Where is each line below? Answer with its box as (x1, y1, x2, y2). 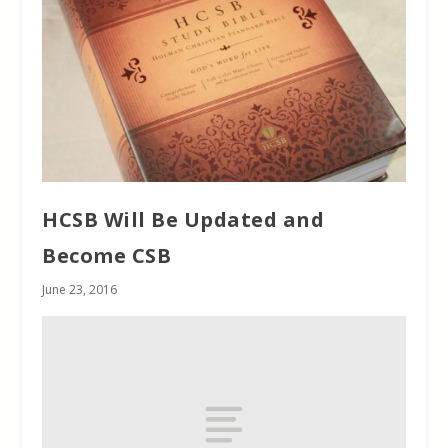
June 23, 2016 (42, 280, 118, 298)
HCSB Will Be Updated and (42, 205, 325, 233)
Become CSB (42, 241, 172, 269)
